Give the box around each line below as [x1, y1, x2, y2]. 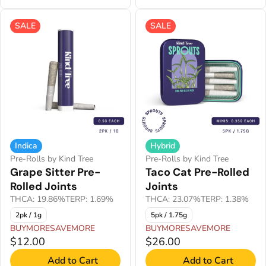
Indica [15, 140, 37, 151]
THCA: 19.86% [10, 194, 65, 205]
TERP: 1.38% [201, 194, 249, 205]
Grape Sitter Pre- [10, 165, 100, 179]
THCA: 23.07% [145, 194, 201, 205]
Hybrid [150, 140, 175, 151]
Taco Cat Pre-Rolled [145, 165, 249, 179]
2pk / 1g [15, 210, 42, 220]
